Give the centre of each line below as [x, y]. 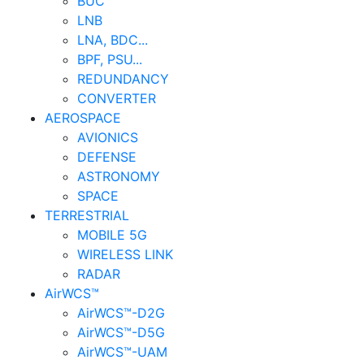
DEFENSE [107, 157]
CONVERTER [117, 98]
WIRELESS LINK [125, 254]
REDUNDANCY [123, 79]
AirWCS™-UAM [122, 352]
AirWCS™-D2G [121, 313]
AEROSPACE [83, 118]
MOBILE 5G [112, 235]
